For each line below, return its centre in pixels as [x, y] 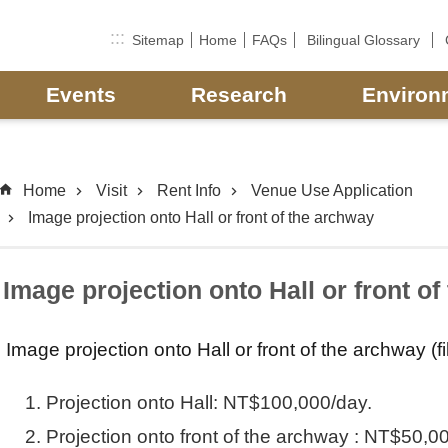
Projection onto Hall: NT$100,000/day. [209, 402]
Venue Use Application [332, 190]
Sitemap [158, 40]
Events [81, 94]
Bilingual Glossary [363, 40]
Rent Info [189, 190]
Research [239, 94]
